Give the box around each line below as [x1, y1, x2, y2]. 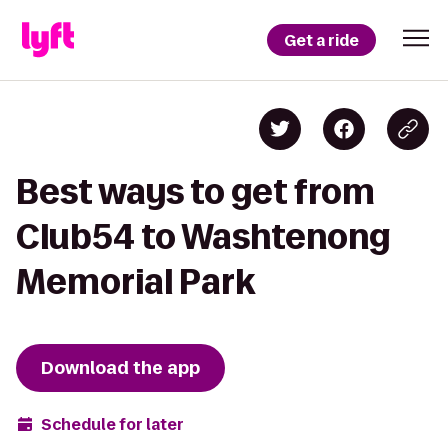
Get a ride [284, 29, 359, 51]
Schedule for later [41, 413, 184, 435]
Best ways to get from [16, 173, 375, 210]
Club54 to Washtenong [16, 218, 390, 255]
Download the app [41, 356, 200, 380]
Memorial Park [16, 263, 255, 300]
